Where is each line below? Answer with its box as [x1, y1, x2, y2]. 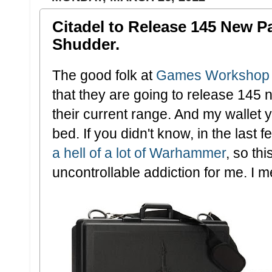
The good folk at [52, 67, 156, 83]
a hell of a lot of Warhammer [52, 145, 226, 161]
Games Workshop [156, 67, 270, 83]
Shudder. [52, 35, 120, 53]
